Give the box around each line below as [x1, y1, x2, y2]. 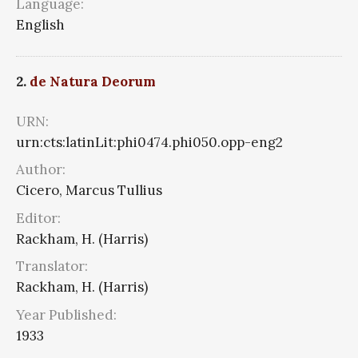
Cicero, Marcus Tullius [16, 181, 162, 200]
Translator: [16, 257, 88, 276]
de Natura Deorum [30, 72, 156, 90]
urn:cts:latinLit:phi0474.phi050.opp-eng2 [16, 133, 283, 151]
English [16, 16, 65, 34]
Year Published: [16, 305, 117, 324]
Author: [16, 161, 66, 179]
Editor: [16, 209, 61, 227]
